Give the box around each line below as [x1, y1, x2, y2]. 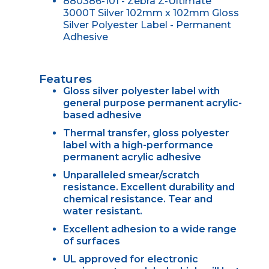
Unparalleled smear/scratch [62, 169, 199, 181]
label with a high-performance [62, 139, 213, 151]
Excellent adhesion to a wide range [62, 223, 237, 235]
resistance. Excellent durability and [62, 181, 235, 193]
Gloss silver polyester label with [62, 85, 220, 97]
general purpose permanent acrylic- [62, 97, 242, 109]
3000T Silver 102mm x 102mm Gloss [62, 7, 239, 19]
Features [38, 71, 92, 86]
